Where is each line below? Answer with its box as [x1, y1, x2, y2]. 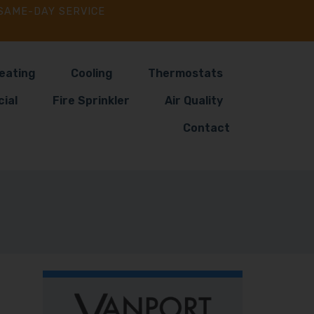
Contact [183, 121, 231, 135]
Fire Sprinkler [53, 94, 130, 107]
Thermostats [148, 67, 224, 80]
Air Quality [165, 94, 224, 107]
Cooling [71, 67, 114, 80]
